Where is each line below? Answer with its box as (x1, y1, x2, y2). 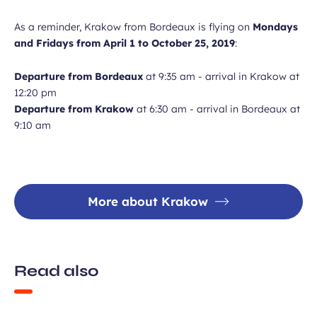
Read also (14, 262, 98, 280)
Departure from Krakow (14, 103, 134, 115)
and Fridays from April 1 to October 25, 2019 (14, 37, 235, 50)
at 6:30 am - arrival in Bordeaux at (134, 103, 300, 115)
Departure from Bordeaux (14, 70, 143, 83)
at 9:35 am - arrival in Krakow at (143, 70, 299, 83)
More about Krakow (88, 194, 208, 209)
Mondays (253, 21, 298, 33)
